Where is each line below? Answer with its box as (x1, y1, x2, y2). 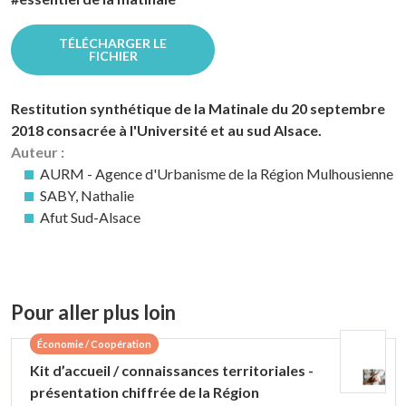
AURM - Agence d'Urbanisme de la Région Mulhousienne (40, 165, 393, 182)
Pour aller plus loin (11, 300, 176, 324)
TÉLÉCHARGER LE (59, 35, 167, 51)
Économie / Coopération (37, 338, 151, 350)
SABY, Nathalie (40, 187, 134, 204)
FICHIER (88, 48, 138, 63)
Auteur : (11, 143, 64, 160)
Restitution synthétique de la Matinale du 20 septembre (11, 100, 385, 117)
